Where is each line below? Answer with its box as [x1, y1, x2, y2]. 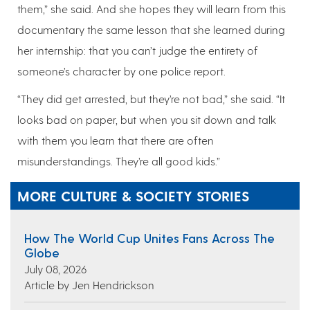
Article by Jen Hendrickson [24, 277, 154, 291]
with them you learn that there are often [17, 133, 214, 147]
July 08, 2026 [24, 262, 86, 275]
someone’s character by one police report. [17, 64, 226, 77]
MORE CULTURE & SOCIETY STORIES [17, 187, 249, 204]
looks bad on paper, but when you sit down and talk [17, 112, 276, 126]
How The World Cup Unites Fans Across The [24, 230, 275, 245]
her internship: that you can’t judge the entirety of [17, 43, 258, 57]
